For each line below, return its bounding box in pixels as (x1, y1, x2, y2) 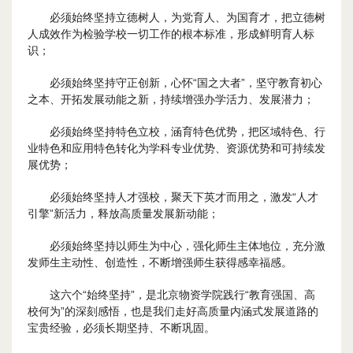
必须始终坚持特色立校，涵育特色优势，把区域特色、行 (50, 125, 325, 138)
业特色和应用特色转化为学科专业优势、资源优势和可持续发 (28, 142, 325, 154)
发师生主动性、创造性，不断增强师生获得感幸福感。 (28, 256, 292, 269)
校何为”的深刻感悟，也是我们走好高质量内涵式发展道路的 (28, 305, 318, 318)
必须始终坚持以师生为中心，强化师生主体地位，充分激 (50, 240, 325, 252)
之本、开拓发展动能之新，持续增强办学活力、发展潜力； (28, 93, 314, 106)
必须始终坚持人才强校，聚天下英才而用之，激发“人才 (50, 191, 318, 203)
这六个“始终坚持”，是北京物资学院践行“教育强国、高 (50, 288, 315, 301)
